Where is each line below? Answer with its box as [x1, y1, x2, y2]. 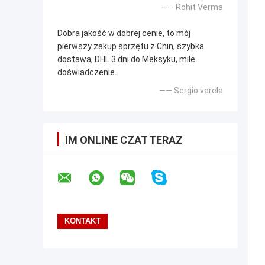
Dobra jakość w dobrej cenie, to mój [57, 28, 190, 38]
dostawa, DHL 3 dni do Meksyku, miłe [57, 54, 195, 64]
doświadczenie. [57, 67, 117, 77]
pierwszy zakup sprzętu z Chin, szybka [57, 41, 204, 51]
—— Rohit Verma [161, 2, 223, 12]
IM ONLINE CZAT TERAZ [65, 133, 183, 146]
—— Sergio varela [159, 85, 223, 95]
